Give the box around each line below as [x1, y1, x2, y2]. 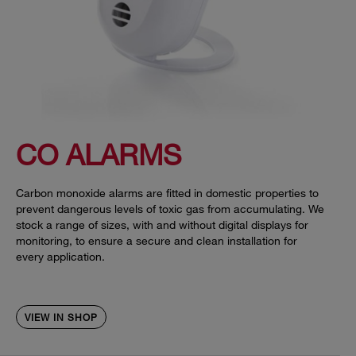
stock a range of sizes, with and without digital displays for [16, 218, 308, 232]
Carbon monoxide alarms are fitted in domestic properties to [16, 186, 319, 200]
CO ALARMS [16, 137, 181, 172]
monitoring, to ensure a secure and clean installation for [16, 234, 297, 248]
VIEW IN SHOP [25, 311, 98, 324]
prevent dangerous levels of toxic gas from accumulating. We [16, 202, 324, 216]
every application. [16, 250, 105, 264]
